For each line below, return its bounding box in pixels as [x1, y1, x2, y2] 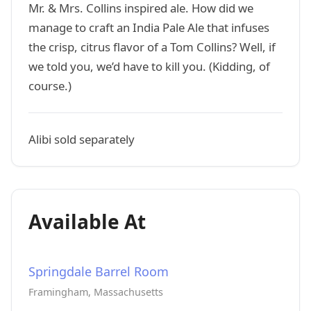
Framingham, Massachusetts [28, 285, 163, 299]
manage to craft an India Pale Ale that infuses [28, 19, 269, 35]
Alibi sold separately [28, 131, 135, 147]
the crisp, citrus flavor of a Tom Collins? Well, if [28, 39, 276, 55]
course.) [28, 78, 72, 94]
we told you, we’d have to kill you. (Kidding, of [28, 58, 270, 74]
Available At [28, 208, 146, 235]
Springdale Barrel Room [28, 263, 169, 280]
